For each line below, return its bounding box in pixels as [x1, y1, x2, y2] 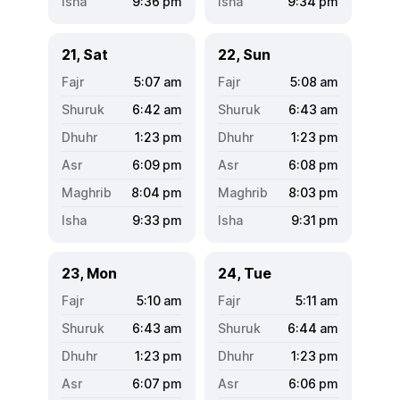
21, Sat [62, 45, 108, 63]
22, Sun [218, 45, 271, 63]
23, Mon [62, 263, 117, 282]
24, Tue [218, 263, 271, 282]
